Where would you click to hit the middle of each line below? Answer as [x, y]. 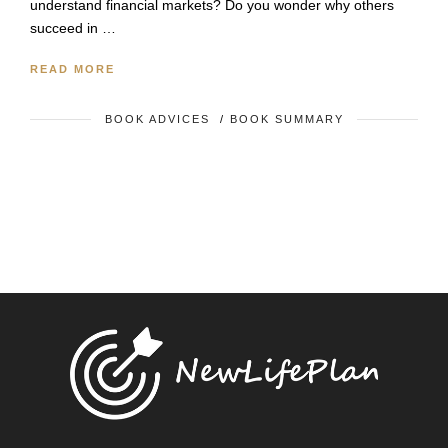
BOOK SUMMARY [286, 119]
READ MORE [72, 69]
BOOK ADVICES [157, 119]
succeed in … [73, 28]
